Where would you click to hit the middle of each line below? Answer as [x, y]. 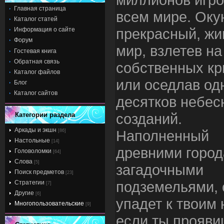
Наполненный [162, 136]
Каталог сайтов [36, 93]
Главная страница [40, 8]
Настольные [32, 140]
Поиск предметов [39, 172]
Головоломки [33, 151]
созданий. [149, 119]
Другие [24, 193]
